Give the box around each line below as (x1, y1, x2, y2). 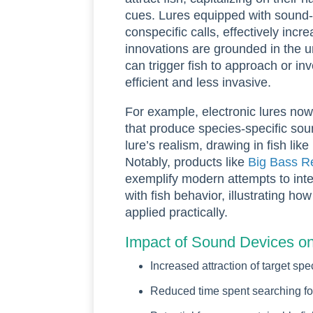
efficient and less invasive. (125, 75, 272, 89)
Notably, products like (125, 154, 249, 169)
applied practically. (125, 205, 228, 219)
